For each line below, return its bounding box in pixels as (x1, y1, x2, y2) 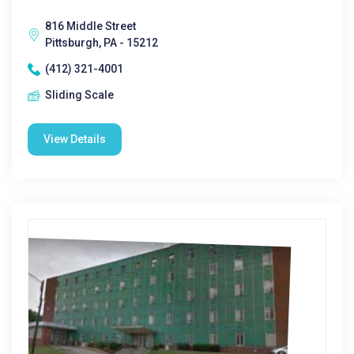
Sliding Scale (45, 88, 114, 101)
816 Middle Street (45, 20, 136, 32)
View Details (43, 133, 106, 145)
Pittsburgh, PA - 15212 (45, 36, 158, 49)
